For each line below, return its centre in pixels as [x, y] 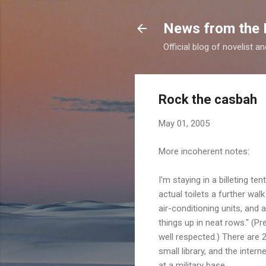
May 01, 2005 [184, 123]
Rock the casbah [208, 99]
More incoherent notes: [204, 151]
